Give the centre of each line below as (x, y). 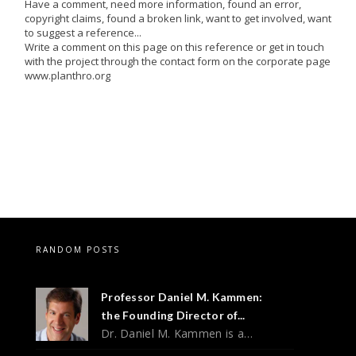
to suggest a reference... (83, 32)
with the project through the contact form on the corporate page (178, 61)
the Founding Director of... (173, 315)
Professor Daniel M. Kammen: (182, 296)
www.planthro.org (68, 75)
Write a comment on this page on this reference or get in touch (174, 46)
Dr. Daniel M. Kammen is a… (177, 333)
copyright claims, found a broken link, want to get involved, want (178, 18)
